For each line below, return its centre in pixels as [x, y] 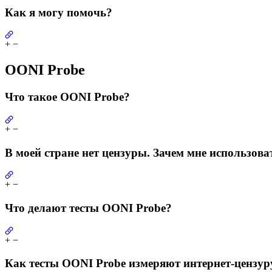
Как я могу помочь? [59, 12]
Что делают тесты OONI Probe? [88, 208]
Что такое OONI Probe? [67, 97]
